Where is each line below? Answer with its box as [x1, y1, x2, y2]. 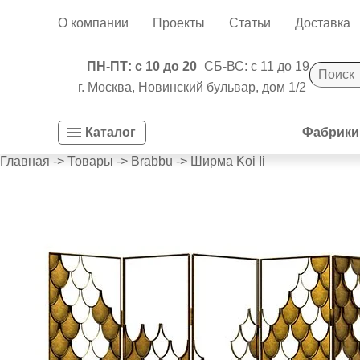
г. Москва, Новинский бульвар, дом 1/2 [77, 80, 306, 94]
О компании [58, 16, 129, 30]
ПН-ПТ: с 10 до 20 [87, 59, 197, 73]
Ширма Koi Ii [190, 154, 265, 168]
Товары [67, 154, 113, 168]
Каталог [85, 125, 136, 139]
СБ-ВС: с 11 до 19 [204, 59, 309, 73]
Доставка [295, 16, 350, 30]
